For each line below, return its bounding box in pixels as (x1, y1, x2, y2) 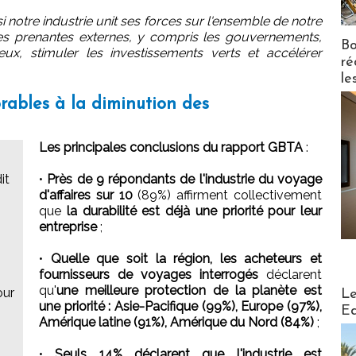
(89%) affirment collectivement (132, 187, 323, 203)
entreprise (39, 219, 97, 234)
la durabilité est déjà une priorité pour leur (66, 203, 322, 219)
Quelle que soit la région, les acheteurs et (50, 250, 322, 266)
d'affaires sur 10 (39, 187, 133, 203)
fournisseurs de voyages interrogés (39, 266, 266, 282)
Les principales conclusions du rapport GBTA (39, 139, 303, 155)
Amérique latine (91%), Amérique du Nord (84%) (39, 314, 314, 330)
